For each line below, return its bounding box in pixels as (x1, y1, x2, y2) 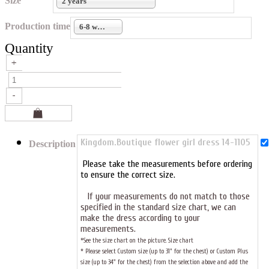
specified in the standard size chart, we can (80, 202, 236, 213)
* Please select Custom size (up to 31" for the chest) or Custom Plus (80, 247, 248, 255)
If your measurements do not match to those (80, 191, 250, 202)
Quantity (5, 41, 53, 56)
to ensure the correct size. (80, 169, 178, 180)
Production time (5, 21, 70, 31)
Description (29, 139, 76, 149)
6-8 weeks (97, 22, 105, 31)
